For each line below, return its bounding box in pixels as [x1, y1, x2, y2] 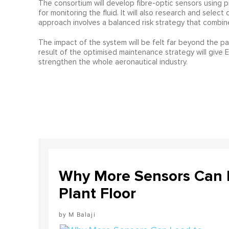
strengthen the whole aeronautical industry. [38, 58, 188, 66]
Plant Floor [58, 184, 136, 203]
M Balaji [68, 211, 96, 218]
